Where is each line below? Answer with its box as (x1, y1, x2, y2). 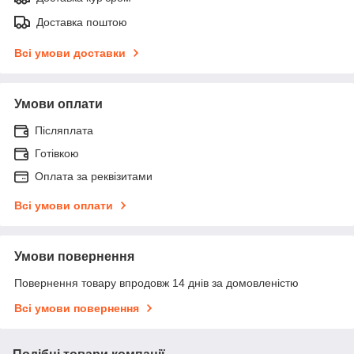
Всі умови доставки (14, 46, 126, 59)
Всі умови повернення (14, 301, 139, 314)
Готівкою (35, 146, 79, 160)
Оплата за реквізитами (35, 169, 153, 183)
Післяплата (35, 123, 93, 137)
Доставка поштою (36, 15, 127, 28)
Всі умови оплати (14, 198, 113, 212)
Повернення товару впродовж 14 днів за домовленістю (14, 276, 299, 289)
